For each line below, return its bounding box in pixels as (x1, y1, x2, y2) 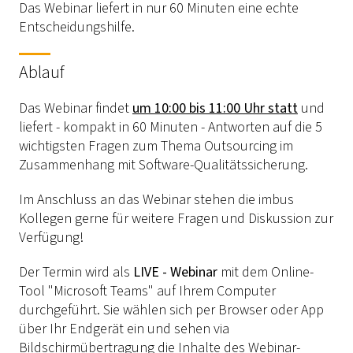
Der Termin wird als (19, 262, 133, 282)
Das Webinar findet (19, 98, 132, 118)
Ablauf (19, 59, 65, 85)
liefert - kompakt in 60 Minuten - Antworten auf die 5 (19, 117, 322, 137)
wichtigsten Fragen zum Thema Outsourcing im (19, 136, 293, 156)
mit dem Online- (221, 262, 314, 282)
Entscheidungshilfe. (19, 17, 135, 37)
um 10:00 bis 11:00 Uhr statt (132, 98, 298, 118)
